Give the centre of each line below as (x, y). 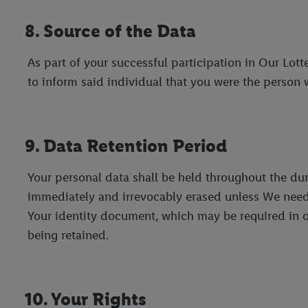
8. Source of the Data (110, 31)
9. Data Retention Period (126, 145)
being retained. (68, 235)
